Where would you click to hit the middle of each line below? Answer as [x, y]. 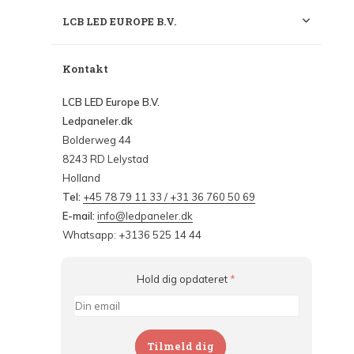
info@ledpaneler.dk [145, 216]
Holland [81, 178]
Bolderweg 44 [97, 140]
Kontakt [85, 69]
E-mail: [80, 216]
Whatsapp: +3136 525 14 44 [132, 235]
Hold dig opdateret [183, 279]
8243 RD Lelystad [105, 159]
